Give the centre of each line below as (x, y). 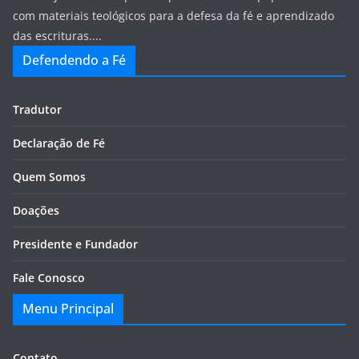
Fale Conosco (49, 278)
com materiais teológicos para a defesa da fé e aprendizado (173, 16)
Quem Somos (49, 177)
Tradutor (37, 109)
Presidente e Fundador (75, 244)
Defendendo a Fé (74, 60)
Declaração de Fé (59, 143)
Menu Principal (68, 309)
